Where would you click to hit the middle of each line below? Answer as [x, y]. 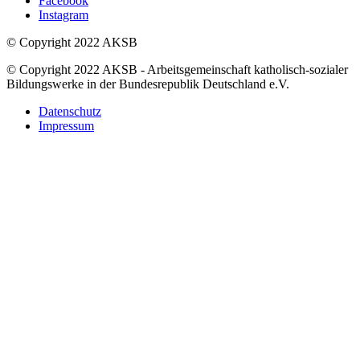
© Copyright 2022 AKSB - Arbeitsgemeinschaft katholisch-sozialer [177, 69]
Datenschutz [70, 111]
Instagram [63, 14]
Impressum [66, 125]
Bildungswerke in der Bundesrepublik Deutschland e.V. [148, 84]
